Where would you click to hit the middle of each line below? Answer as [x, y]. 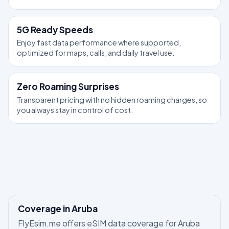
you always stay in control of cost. [75, 110]
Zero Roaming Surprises [68, 87]
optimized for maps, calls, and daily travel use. [96, 53]
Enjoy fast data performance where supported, [99, 43]
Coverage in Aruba [58, 208]
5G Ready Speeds [55, 29]
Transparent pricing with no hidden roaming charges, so [112, 99]
